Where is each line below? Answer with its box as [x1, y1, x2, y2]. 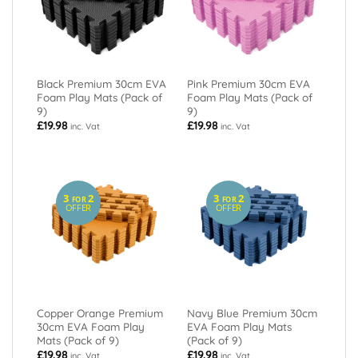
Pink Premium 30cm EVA [186, 76, 310, 90]
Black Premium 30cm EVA [36, 76, 166, 90]
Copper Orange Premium [36, 305, 163, 320]
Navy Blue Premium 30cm [186, 305, 317, 320]
